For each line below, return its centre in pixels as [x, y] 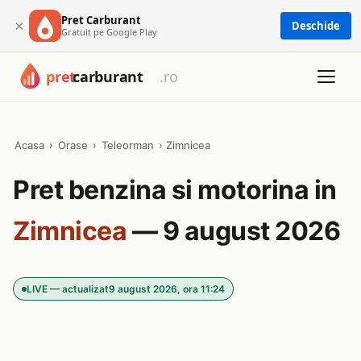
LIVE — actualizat [68, 289]
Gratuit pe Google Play [109, 31]
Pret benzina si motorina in [175, 190]
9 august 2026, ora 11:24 [167, 289]
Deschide [316, 26]
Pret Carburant [101, 20]
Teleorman [128, 145]
